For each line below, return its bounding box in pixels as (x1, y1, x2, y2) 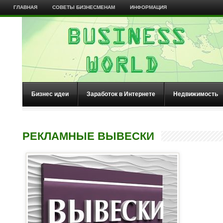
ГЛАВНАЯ (13, 4, 37, 10)
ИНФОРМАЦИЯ (129, 4, 167, 10)
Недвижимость (173, 91, 218, 98)
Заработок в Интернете (87, 91, 155, 98)
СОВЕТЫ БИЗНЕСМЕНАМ (52, 4, 115, 10)
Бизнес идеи (31, 91, 69, 98)
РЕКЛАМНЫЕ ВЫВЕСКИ (22, 130, 154, 142)
